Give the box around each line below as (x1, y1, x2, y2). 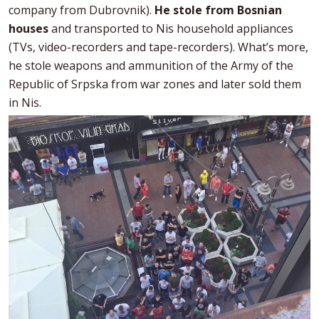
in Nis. (9, 94, 41, 110)
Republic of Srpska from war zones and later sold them (9, 75, 301, 92)
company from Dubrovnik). (9, 1, 155, 18)
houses (9, 20, 48, 36)
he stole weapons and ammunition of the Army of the (9, 57, 293, 73)
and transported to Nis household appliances (48, 20, 293, 36)
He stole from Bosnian (155, 1, 282, 18)
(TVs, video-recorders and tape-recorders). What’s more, (9, 38, 308, 55)
